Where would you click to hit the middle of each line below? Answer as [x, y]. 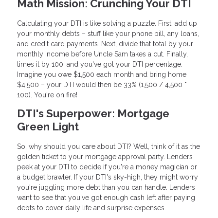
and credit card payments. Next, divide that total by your [105, 44]
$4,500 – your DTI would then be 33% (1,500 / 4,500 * [102, 84]
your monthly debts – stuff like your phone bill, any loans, [108, 33]
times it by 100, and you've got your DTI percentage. [100, 64]
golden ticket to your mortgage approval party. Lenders [105, 156]
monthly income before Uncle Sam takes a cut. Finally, [102, 54]
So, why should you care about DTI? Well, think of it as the [109, 146]
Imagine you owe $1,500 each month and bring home [102, 74]
